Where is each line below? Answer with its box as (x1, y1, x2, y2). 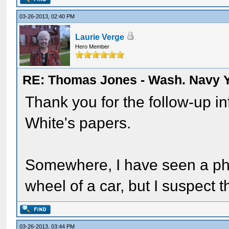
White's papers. (25, 114, 131, 131)
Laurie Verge (75, 33, 125, 41)
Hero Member (75, 43, 110, 50)
